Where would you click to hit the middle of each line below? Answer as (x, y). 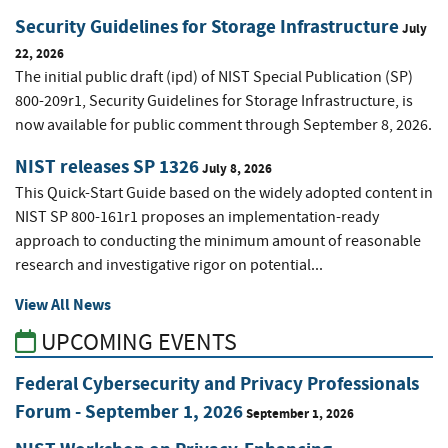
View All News (63, 304)
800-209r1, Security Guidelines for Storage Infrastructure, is (214, 100)
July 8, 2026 (237, 168)
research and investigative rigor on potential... (169, 264)
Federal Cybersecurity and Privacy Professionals (217, 384)
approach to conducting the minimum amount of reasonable (218, 240)
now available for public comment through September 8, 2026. (223, 124)
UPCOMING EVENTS (136, 342)
